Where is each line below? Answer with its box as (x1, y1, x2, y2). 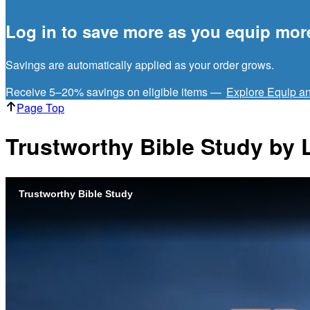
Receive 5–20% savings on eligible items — (6, 83, 224, 100)
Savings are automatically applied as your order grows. (6, 56, 274, 73)
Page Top (17, 99, 64, 116)
